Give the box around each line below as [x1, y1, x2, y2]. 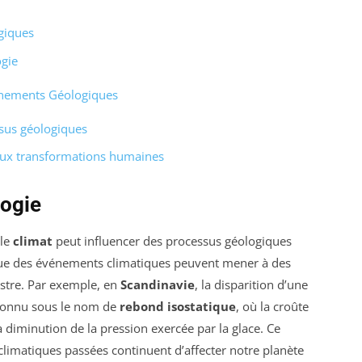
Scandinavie [120, 276, 195, 293]
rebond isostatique [120, 298, 236, 315]
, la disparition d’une [195, 276, 308, 293]
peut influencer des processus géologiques [53, 233, 292, 250]
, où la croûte [236, 298, 309, 315]
